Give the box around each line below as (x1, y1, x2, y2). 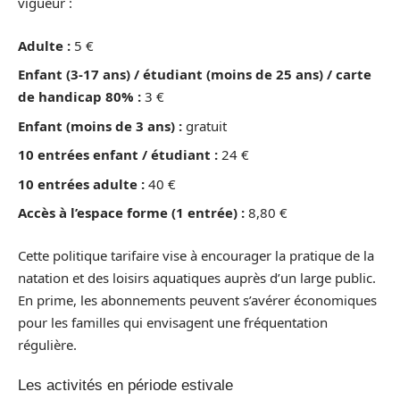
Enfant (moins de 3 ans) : (18, 116, 182, 135)
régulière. (18, 335, 77, 354)
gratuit (182, 116, 227, 135)
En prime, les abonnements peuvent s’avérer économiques (18, 290, 377, 309)
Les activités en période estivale (18, 377, 233, 394)
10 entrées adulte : (18, 174, 145, 193)
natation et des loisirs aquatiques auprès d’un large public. (18, 268, 376, 287)
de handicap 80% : (18, 87, 141, 105)
